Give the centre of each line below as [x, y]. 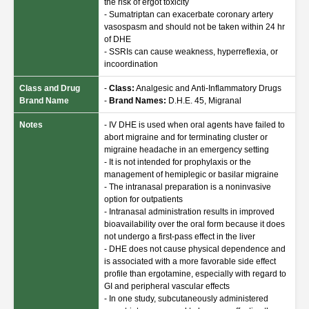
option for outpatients [143, 199]
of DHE [118, 39]
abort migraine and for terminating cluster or [186, 137]
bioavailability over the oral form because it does [195, 224]
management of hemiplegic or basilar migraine [191, 175]
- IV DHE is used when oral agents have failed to [195, 125]
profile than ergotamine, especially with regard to [195, 274]
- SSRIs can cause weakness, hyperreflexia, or [191, 52]
